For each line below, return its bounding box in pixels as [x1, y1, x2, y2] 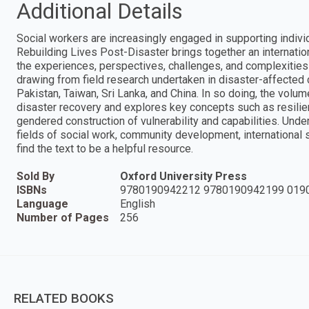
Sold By [17, 169, 54, 183]
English [120, 197, 155, 210]
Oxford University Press [120, 169, 247, 183]
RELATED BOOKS [14, 290, 114, 306]
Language [17, 197, 68, 210]
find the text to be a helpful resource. [17, 141, 193, 155]
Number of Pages [17, 210, 109, 224]
